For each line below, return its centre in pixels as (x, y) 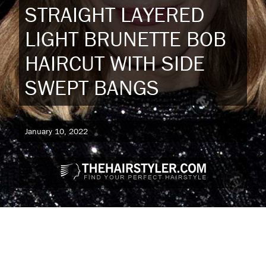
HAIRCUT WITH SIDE (115, 63)
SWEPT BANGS (92, 87)
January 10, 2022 (56, 132)
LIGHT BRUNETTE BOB (126, 38)
